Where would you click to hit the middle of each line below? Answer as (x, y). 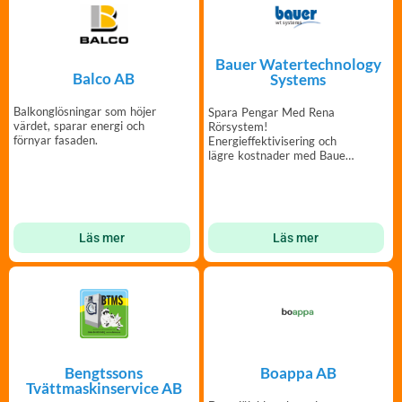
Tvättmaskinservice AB (104, 388)
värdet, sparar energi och (79, 125)
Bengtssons (104, 372)
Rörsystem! (237, 127)
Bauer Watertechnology (298, 65)
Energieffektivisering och (272, 141)
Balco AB (104, 78)
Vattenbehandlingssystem (275, 170)
